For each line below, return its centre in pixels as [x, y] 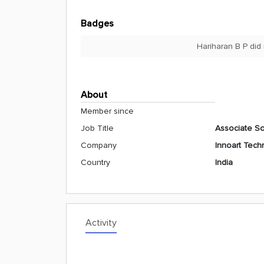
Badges [97, 24]
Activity [101, 223]
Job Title [97, 128]
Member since [107, 111]
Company [99, 145]
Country [95, 162]
